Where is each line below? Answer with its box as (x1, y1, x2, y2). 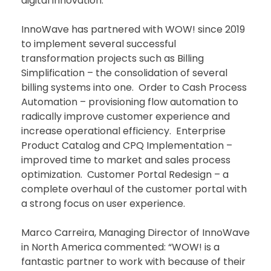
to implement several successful (21, 36, 176, 51)
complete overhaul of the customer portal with (21, 181, 247, 196)
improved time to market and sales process (21, 152, 230, 167)
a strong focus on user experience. (21, 196, 185, 211)
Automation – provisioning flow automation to (21, 94, 238, 109)
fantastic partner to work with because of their (21, 254, 246, 269)
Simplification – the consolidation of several (21, 65, 227, 80)
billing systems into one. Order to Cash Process (21, 80, 247, 94)
